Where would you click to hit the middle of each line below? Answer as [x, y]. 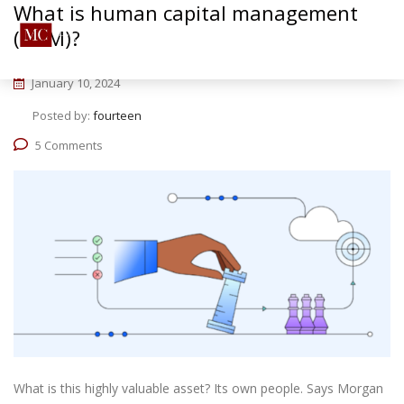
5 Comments [69, 145]
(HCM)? [47, 38]
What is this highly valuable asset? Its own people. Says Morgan [198, 389]
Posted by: [63, 115]
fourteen [117, 115]
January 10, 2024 [74, 83]
